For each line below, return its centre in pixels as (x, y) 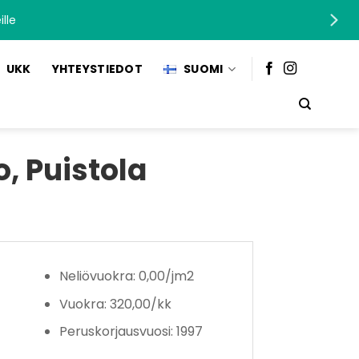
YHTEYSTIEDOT (97, 69)
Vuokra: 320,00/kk (115, 304)
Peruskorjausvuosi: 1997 (131, 332)
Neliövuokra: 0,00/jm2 (126, 276)
